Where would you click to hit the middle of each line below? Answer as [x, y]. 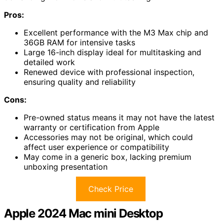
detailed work [49, 62]
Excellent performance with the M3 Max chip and [116, 32]
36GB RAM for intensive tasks [79, 42]
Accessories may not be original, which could [108, 137]
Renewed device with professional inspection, [109, 72]
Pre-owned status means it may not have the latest [119, 117]
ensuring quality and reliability [80, 82]
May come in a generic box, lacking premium [108, 157]
